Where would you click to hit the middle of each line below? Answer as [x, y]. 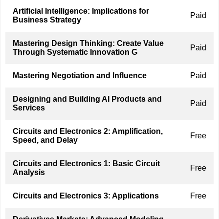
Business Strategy [47, 20]
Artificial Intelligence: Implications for [81, 11]
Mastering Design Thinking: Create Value [88, 43]
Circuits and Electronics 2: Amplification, [88, 131]
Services [29, 108]
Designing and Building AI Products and [87, 99]
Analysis [29, 172]
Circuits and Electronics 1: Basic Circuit [86, 164]
